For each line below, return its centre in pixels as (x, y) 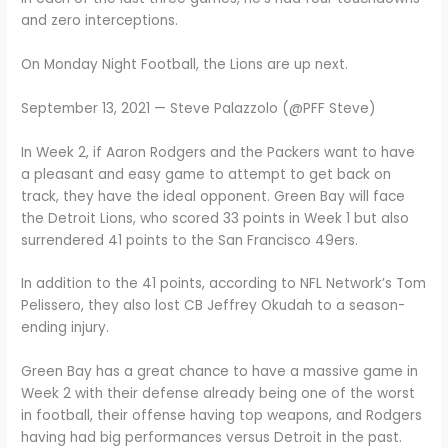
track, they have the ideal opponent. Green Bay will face (213, 196)
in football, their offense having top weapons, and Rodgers (222, 416)
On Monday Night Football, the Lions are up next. (185, 64)
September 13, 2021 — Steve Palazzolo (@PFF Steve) (199, 108)
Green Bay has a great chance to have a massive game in (220, 372)
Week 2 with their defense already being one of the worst (218, 394)
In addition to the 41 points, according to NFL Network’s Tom (224, 284)
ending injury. (65, 328)
